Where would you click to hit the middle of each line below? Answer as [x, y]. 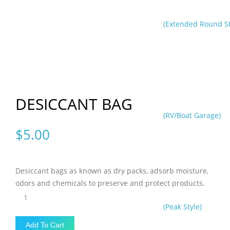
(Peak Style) [183, 207]
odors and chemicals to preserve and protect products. [110, 183]
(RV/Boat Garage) [192, 115]
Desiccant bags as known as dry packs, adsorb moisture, [112, 170]
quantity [29, 217]
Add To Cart [45, 225]
